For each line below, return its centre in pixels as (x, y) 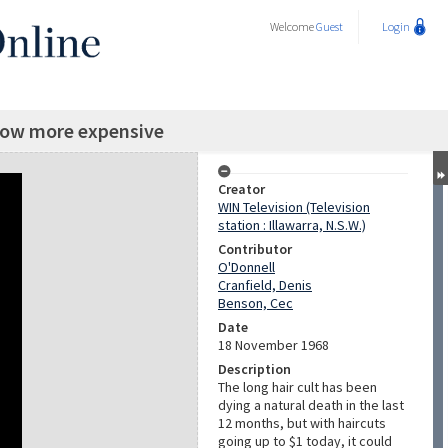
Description (254, 369)
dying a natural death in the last (311, 405)
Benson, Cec (255, 303)
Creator (241, 189)
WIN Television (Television (294, 207)
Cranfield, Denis (265, 285)
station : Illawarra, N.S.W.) (292, 225)
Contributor (255, 249)
